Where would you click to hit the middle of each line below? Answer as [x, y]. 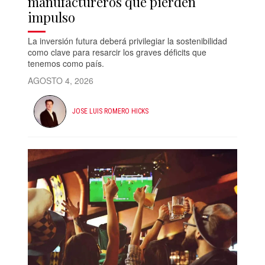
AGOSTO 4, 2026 [61, 80]
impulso [52, 17]
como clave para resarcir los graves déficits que [117, 52]
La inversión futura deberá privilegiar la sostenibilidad [128, 41]
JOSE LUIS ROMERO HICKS [111, 112]
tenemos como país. [67, 63]
